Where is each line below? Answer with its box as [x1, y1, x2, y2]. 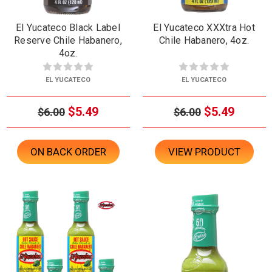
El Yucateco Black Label [16, 22, 120, 34]
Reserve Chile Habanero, [14, 35, 122, 47]
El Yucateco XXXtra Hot [153, 22, 255, 34]
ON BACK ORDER [30, 146, 106, 158]
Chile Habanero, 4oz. [159, 35, 249, 47]
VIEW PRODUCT [168, 146, 240, 158]
